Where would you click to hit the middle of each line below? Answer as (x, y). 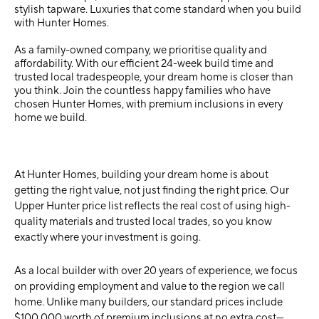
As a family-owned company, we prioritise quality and (141, 51)
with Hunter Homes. (62, 23)
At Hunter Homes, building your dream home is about (141, 175)
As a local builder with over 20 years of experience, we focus (156, 271)
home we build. (51, 118)
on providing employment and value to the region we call (150, 287)
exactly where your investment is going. (108, 238)
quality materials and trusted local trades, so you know (143, 222)
